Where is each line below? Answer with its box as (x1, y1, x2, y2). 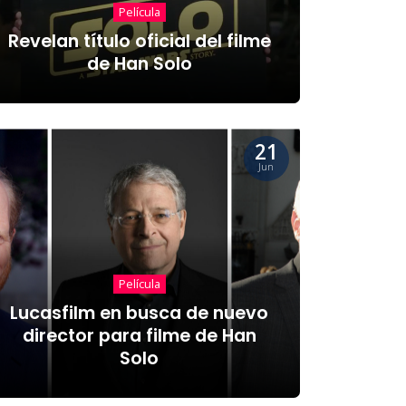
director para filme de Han (22, 323, 256, 348)
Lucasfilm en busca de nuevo (10, 300, 269, 325)
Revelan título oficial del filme (7, 28, 271, 53)
